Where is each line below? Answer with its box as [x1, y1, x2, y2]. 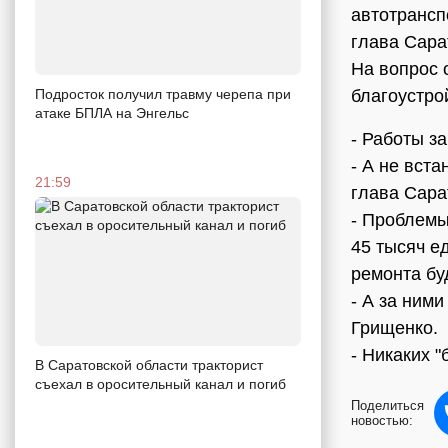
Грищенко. [351, 318, 438, 338]
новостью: [351, 413, 413, 428]
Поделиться [351, 398, 424, 413]
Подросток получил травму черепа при [35, 85, 291, 102]
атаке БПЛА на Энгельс [35, 104, 189, 121]
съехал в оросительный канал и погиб [35, 376, 286, 393]
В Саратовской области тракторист [35, 357, 263, 374]
